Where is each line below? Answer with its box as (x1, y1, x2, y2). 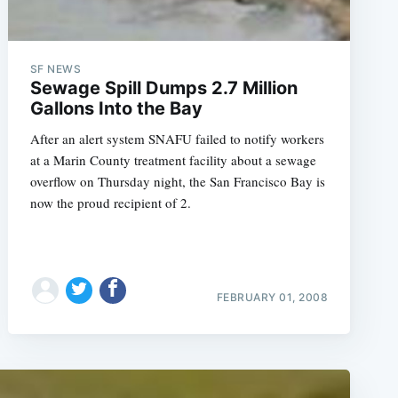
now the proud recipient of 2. (29, 194, 191, 211)
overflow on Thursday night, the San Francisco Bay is (29, 172, 325, 190)
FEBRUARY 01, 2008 (216, 290, 329, 304)
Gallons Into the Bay (29, 98, 203, 119)
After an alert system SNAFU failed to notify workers (29, 130, 324, 147)
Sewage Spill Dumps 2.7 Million (29, 77, 298, 99)
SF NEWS (29, 62, 82, 76)
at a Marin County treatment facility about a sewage (29, 151, 316, 169)
